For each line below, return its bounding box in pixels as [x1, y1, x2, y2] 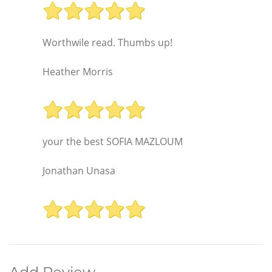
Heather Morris [42, 64, 113, 78]
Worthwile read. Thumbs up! [42, 35, 172, 49]
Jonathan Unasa [42, 164, 115, 178]
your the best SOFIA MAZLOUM [42, 135, 183, 149]
